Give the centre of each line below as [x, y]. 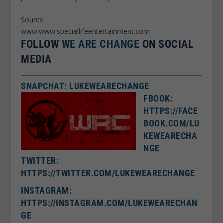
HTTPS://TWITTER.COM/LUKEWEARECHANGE [108, 173]
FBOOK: [158, 98]
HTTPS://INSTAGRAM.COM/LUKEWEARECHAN [109, 203]
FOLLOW [41, 44]
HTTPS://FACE [171, 111]
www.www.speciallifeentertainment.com [86, 31]
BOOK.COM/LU [171, 123]
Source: [33, 19]
